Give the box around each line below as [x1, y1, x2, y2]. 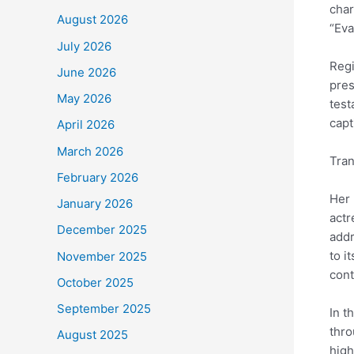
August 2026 [57, 12, 128, 28]
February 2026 [57, 169, 138, 185]
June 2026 [57, 64, 116, 80]
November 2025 [57, 248, 147, 264]
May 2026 [57, 91, 111, 107]
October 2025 [57, 274, 134, 290]
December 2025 [57, 222, 147, 238]
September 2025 [57, 301, 151, 317]
